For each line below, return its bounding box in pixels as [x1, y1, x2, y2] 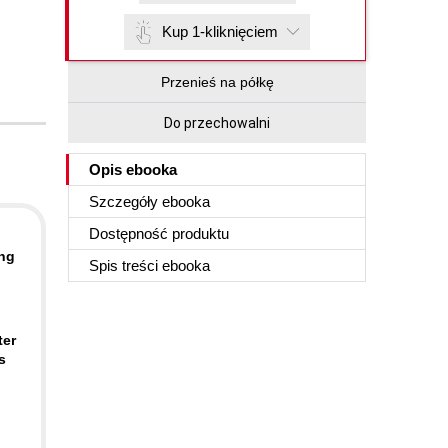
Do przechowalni [164, 115, 270, 131]
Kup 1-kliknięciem [162, 23, 278, 40]
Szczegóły [89, 193, 162, 210]
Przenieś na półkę [160, 74, 274, 90]
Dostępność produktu [89, 225, 229, 242]
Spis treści [89, 257, 162, 274]
